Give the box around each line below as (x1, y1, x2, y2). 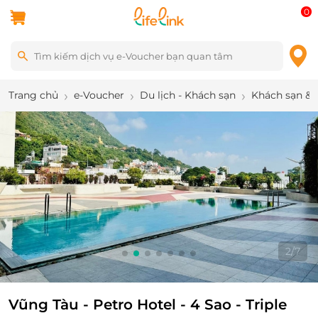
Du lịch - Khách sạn (140, 89, 236, 102)
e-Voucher (74, 89, 124, 102)
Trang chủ (9, 89, 58, 102)
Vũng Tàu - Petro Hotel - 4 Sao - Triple (9, 296, 287, 313)
